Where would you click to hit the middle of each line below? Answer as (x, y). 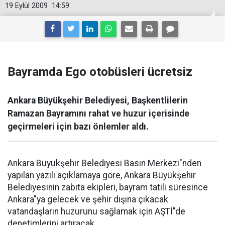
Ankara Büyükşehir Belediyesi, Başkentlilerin (98, 100)
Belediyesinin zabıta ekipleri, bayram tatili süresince (108, 187)
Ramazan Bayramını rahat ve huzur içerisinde (98, 114)
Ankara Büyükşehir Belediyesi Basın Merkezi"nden (104, 163)
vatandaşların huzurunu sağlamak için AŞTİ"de (96, 211)
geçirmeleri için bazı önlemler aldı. (78, 127)
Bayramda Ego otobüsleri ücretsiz (100, 72)
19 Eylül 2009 (26, 6)
